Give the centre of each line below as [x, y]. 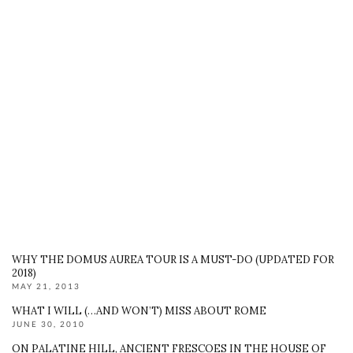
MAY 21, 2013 [46, 286]
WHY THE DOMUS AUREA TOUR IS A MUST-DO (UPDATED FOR [173, 260]
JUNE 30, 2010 [48, 324]
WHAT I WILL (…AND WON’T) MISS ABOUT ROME [139, 311]
